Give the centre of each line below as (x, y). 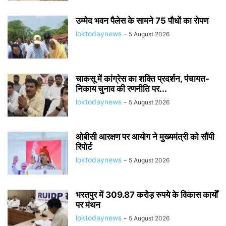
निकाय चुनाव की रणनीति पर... (121, 89)
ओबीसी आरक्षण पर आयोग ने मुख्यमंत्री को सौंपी (145, 137)
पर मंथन (89, 205)
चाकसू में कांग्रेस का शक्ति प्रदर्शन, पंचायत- (143, 79)
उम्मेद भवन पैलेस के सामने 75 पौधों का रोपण (143, 21)
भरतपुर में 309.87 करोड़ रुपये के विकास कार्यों (147, 195)
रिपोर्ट (84, 147)
